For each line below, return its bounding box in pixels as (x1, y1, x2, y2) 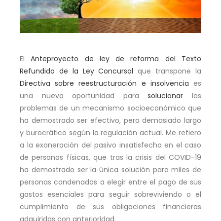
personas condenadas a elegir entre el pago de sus (20, 177, 201, 187)
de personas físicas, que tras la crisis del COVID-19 (20, 152, 201, 162)
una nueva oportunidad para (20, 90, 148, 101)
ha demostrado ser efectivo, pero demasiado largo (20, 115, 201, 125)
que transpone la (133, 66, 202, 76)
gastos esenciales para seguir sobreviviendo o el (20, 189, 201, 199)
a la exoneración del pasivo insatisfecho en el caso (20, 140, 201, 150)
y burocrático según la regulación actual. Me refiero (20, 127, 201, 138)
